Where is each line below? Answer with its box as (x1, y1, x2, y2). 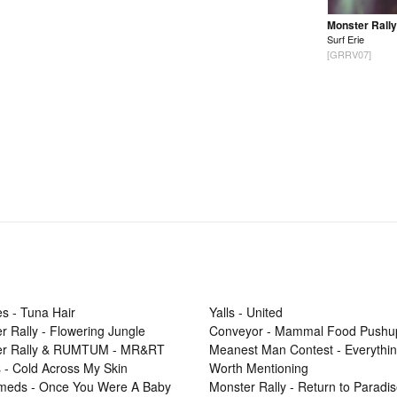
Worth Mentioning (209, 358, 308, 377)
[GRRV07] (327, 46, 371, 61)
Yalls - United (209, 302, 283, 321)
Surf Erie (327, 31, 364, 46)
